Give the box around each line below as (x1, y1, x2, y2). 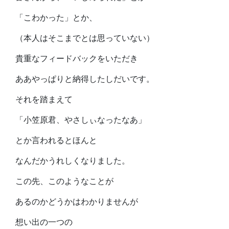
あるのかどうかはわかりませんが (15, 196, 138, 207)
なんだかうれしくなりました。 (15, 155, 130, 166)
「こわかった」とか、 (15, 12, 97, 23)
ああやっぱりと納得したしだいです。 (15, 74, 154, 84)
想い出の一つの (15, 217, 73, 227)
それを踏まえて (15, 94, 73, 105)
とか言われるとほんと (15, 135, 97, 146)
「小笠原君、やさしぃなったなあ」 (15, 114, 146, 125)
